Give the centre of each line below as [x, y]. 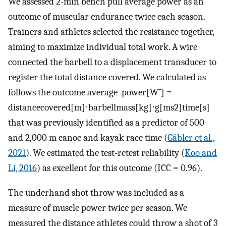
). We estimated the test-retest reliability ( [105, 153]
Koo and [201, 153]
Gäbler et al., [191, 138]
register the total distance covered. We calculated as [107, 77]
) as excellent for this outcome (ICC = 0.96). [120, 168]
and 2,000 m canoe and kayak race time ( [88, 138]
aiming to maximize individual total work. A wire [103, 47]
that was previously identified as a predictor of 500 [106, 123]
